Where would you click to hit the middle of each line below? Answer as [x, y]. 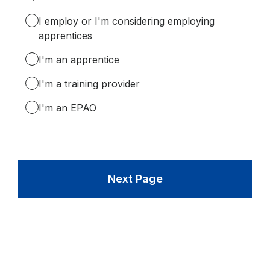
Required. [74, 8]
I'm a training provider [89, 83]
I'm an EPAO [67, 108]
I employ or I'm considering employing [127, 21]
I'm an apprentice [79, 59]
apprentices [65, 35]
